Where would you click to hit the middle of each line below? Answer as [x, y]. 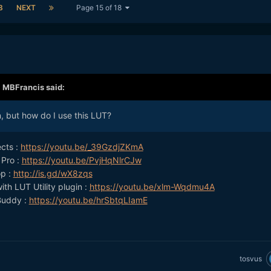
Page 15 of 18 [100, 8]
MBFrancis [23, 87]
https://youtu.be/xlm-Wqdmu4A [152, 187]
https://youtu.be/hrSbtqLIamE [88, 200]
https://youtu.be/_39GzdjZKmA [82, 147]
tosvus [250, 258]
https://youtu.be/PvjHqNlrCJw [81, 160]
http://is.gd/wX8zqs [53, 174]
